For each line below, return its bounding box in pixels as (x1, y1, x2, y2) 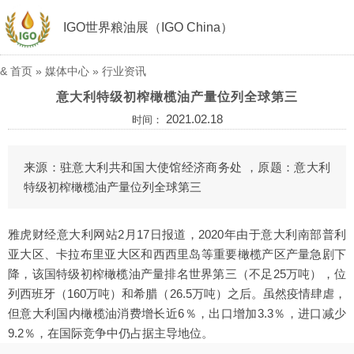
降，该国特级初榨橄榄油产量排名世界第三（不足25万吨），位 (8, 267, 346, 281)
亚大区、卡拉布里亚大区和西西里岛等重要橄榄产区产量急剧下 (8, 247, 346, 261)
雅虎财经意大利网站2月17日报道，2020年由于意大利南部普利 (8, 228, 346, 241)
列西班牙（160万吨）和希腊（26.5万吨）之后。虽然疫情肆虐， (8, 287, 346, 300)
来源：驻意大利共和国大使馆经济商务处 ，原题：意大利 (24, 160, 330, 174)
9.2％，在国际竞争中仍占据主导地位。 (8, 326, 213, 340)
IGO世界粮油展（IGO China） (63, 21, 233, 34)
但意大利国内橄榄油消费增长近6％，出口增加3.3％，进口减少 (8, 307, 346, 320)
